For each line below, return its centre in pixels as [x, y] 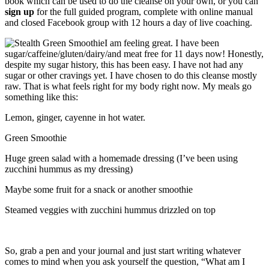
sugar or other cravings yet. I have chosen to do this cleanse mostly [131, 76]
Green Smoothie [36, 138]
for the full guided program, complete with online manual [144, 12]
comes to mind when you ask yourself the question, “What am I [125, 262]
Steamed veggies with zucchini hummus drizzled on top [110, 210]
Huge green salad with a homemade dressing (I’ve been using [121, 159]
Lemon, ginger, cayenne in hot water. [75, 118]
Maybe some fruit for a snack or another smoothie [99, 190]
